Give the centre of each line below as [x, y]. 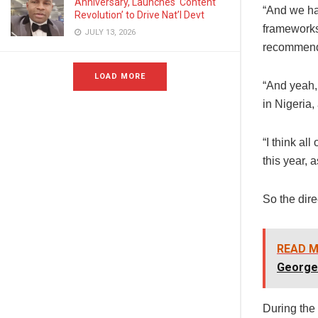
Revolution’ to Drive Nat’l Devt [139, 15]
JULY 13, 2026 [109, 32]
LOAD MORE [120, 76]
